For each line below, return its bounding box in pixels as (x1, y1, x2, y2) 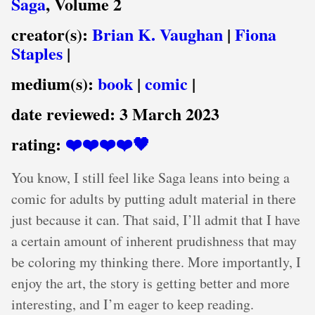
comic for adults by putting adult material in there (11, 189, 296, 208)
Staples (11, 41, 63, 65)
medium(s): (11, 71, 98, 96)
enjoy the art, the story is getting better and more (11, 274, 290, 292)
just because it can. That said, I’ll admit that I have (11, 210, 300, 229)
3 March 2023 (120, 101, 219, 126)
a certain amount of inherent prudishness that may (11, 231, 297, 250)
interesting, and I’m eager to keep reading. (11, 295, 254, 314)
